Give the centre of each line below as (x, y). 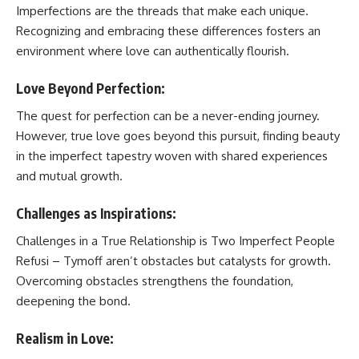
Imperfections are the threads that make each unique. (162, 11)
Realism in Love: (65, 338)
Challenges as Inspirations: (96, 213)
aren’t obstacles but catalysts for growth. (217, 261)
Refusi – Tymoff (59, 261)
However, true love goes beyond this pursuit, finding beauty (178, 136)
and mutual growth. (69, 176)
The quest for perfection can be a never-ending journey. (168, 116)
